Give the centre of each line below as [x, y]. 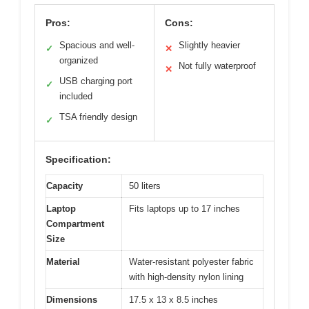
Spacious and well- [97, 45]
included [76, 96]
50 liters [145, 186]
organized [79, 60]
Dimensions [72, 299]
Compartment [75, 223]
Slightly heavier [209, 45]
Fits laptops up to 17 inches [185, 208]
